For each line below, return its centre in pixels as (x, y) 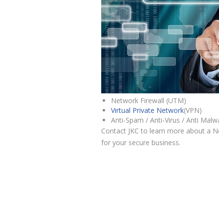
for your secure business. (141, 143)
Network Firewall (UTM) (149, 101)
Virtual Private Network (147, 110)
